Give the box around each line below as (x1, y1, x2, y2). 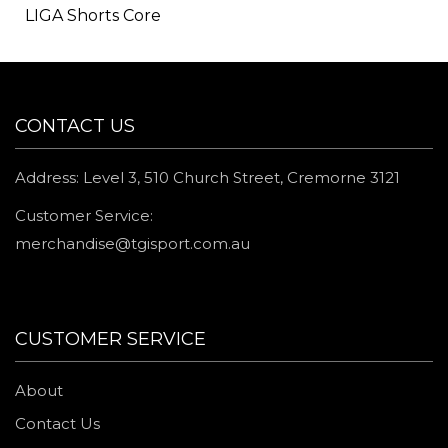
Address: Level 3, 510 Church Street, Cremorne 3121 (15, 168, 400, 187)
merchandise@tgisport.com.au (15, 234, 250, 253)
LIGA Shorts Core (25, 6, 161, 25)
